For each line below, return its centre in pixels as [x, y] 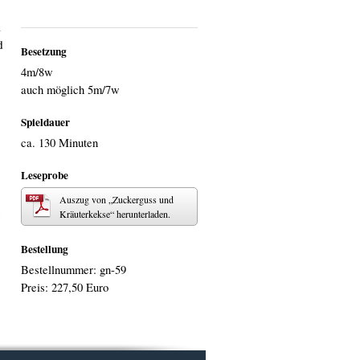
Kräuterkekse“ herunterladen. [115, 214]
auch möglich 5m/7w [70, 90]
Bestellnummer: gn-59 [74, 270]
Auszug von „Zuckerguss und [117, 200]
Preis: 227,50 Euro [65, 288]
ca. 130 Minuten [59, 143]
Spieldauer [45, 123]
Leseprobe [45, 176]
